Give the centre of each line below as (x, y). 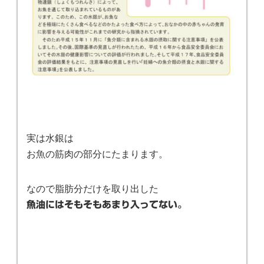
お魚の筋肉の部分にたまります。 (97, 153)
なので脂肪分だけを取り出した (93, 188)
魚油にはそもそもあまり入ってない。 (107, 204)
